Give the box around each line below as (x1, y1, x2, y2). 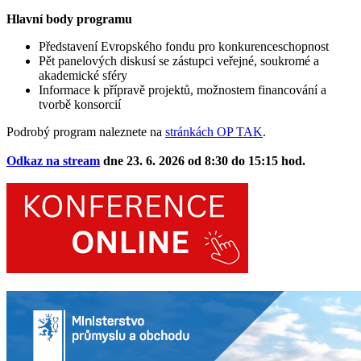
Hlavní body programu (6, 11, 132, 26)
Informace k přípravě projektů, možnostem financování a (39, 82, 326, 97)
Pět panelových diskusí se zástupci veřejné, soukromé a (39, 53, 319, 68)
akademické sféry (39, 68, 127, 82)
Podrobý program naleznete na (6, 124, 165, 139)
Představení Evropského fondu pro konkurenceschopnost (39, 39, 329, 53)
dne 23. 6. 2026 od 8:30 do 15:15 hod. (100, 153, 305, 168)
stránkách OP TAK (165, 124, 263, 139)
